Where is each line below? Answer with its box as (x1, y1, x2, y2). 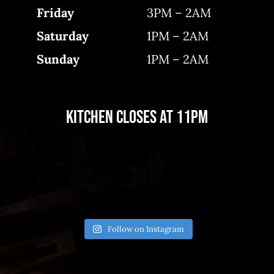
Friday (37, 5, 75, 21)
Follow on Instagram (107, 224, 184, 235)
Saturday (37, 28, 89, 44)
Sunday (37, 51, 80, 67)
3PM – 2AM (147, 5, 212, 21)
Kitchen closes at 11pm (65, 106, 208, 128)
